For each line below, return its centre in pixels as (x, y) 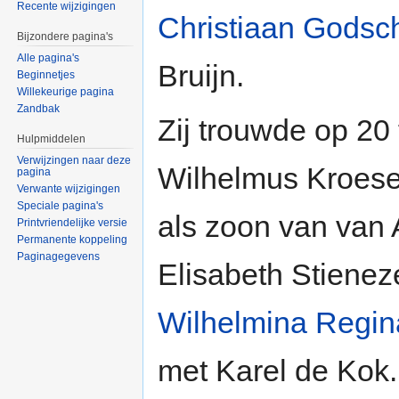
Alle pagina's (49, 58)
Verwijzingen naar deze (74, 160)
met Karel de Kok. (277, 371)
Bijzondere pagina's (65, 37)
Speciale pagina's (61, 205)
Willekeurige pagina (66, 92)
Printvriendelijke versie (73, 222)
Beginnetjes (46, 75)
